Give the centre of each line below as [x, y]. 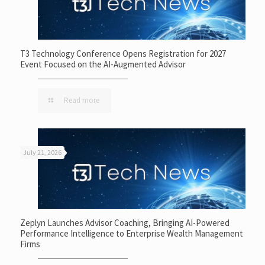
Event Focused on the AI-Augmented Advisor [103, 64]
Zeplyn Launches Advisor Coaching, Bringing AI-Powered [125, 223]
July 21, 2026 [42, 152]
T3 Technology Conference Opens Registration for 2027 [123, 53]
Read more [81, 100]
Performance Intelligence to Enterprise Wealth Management [131, 234]
